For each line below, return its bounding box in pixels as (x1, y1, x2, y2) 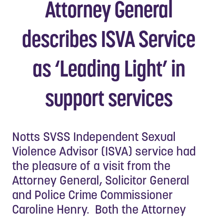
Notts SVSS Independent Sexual (12, 128, 176, 144)
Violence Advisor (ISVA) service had (12, 143, 196, 159)
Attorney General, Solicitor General (12, 172, 189, 188)
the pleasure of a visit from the (12, 157, 170, 173)
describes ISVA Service (22, 24, 195, 53)
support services (45, 83, 172, 112)
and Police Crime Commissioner (12, 186, 173, 202)
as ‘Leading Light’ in (32, 54, 185, 83)
